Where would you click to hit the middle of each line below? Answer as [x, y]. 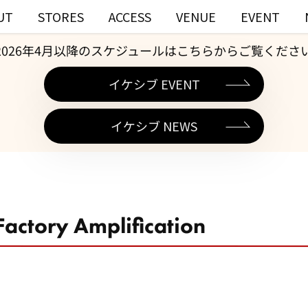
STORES [60, 16]
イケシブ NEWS [154, 126]
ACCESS [130, 16]
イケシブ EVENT [154, 84]
